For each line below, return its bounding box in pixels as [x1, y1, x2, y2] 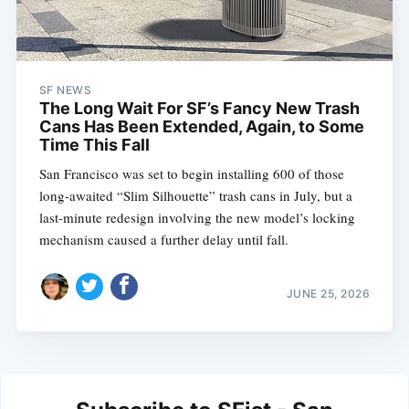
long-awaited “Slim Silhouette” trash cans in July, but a [38, 186, 352, 205]
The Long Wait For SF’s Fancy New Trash [38, 99, 360, 119]
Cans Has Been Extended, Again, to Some [38, 117, 364, 137]
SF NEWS [38, 83, 92, 98]
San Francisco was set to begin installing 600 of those [38, 164, 344, 184]
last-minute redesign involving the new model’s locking [38, 208, 355, 227]
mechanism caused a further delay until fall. [38, 230, 288, 249]
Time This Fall [38, 135, 150, 155]
